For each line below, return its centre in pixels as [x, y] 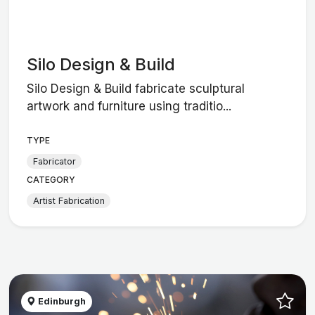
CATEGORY [51, 180]
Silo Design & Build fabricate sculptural [136, 89]
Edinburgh [61, 302]
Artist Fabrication [69, 200]
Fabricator [54, 161]
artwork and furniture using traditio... [129, 107]
